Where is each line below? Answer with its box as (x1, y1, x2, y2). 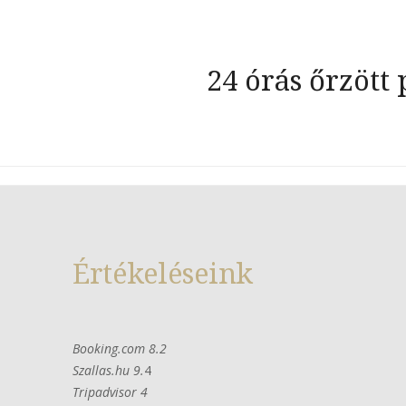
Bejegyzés (78, 26, 205, 64)
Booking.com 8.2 (72, 340, 167, 357)
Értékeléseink (72, 254, 253, 292)
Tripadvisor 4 (72, 383, 148, 401)
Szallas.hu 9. (72, 362, 144, 379)
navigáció (78, 65, 208, 103)
